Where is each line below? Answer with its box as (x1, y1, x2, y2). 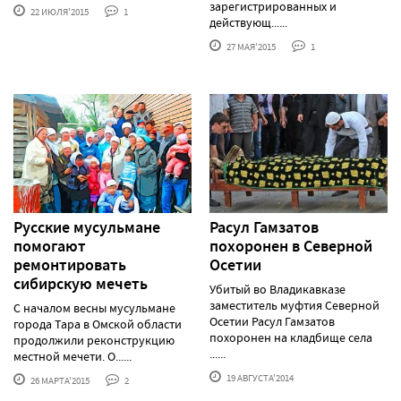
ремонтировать (13, 253, 126, 276)
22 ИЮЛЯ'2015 (29, 5, 89, 19)
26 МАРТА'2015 (29, 373, 90, 387)
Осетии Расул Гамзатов (209, 312, 335, 329)
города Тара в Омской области (13, 315, 182, 332)
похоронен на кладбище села (209, 328, 372, 346)
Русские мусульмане (13, 216, 160, 238)
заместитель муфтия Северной (209, 296, 380, 313)
